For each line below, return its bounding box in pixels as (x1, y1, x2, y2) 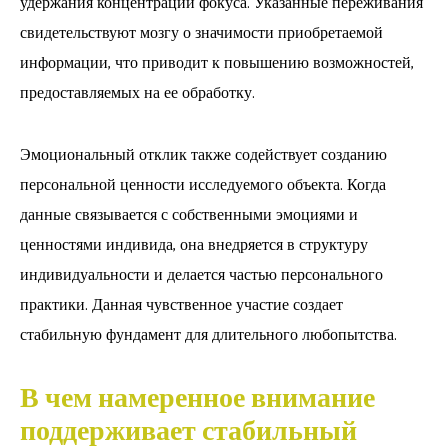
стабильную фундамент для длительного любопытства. (20, 321, 397, 349)
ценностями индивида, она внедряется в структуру (20, 231, 368, 259)
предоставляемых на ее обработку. (20, 79, 255, 107)
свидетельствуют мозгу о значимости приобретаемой (20, 19, 383, 47)
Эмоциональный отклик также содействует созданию (20, 141, 387, 169)
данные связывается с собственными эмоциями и (20, 201, 358, 229)
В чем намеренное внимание (20, 375, 375, 422)
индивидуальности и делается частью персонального (20, 261, 383, 289)
